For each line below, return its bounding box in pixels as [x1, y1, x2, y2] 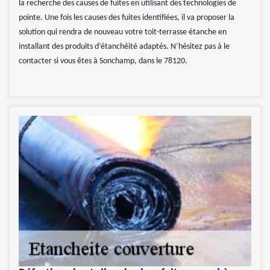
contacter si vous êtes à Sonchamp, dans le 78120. [19, 57, 187, 66]
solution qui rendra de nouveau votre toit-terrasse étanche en [19, 28, 227, 37]
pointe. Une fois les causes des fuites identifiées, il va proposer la [19, 13, 234, 23]
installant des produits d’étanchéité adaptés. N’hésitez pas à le [19, 42, 230, 52]
